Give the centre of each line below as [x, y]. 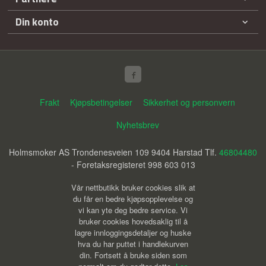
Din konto [37, 22]
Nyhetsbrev [137, 124]
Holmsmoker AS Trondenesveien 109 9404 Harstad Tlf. [114, 152]
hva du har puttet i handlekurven [133, 243]
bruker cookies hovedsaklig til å [133, 221]
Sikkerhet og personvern [189, 102]
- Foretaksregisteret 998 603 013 [133, 165]
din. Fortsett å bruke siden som [133, 255]
